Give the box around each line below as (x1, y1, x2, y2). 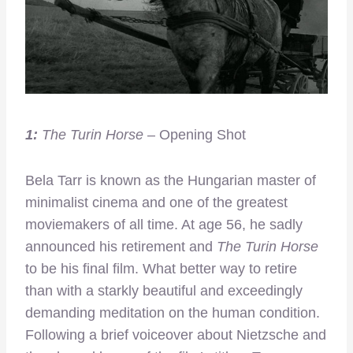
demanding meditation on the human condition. (25, 305, 320, 321)
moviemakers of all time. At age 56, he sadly (25, 217, 303, 233)
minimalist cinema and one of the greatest (25, 195, 288, 211)
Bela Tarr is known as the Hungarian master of (25, 173, 316, 189)
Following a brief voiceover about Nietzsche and (25, 327, 326, 344)
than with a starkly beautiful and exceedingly (25, 283, 303, 299)
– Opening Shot (143, 127, 246, 143)
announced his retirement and (25, 239, 217, 255)
